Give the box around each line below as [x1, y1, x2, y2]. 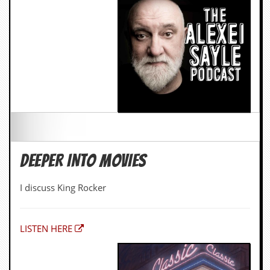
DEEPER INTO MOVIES [20, 31, 146, 50]
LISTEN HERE [20, 102, 72, 115]
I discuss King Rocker [20, 61, 106, 74]
